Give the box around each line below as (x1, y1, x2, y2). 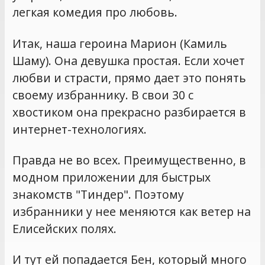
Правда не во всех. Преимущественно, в (12, 152, 247, 169)
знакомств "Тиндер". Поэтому (12, 186, 185, 203)
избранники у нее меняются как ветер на (12, 203, 251, 220)
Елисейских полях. (12, 221, 117, 237)
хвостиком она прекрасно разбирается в (12, 104, 247, 120)
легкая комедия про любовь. (12, 4, 178, 21)
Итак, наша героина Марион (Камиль (12, 35, 228, 51)
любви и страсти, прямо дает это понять (12, 69, 247, 86)
